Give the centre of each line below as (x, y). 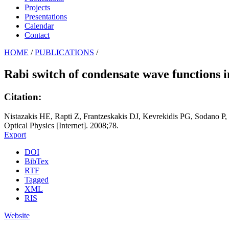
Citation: (23, 97)
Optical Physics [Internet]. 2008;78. (61, 126)
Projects (37, 7)
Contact (37, 35)
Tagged (37, 180)
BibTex (37, 162)
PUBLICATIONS (64, 52)
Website (17, 216)
